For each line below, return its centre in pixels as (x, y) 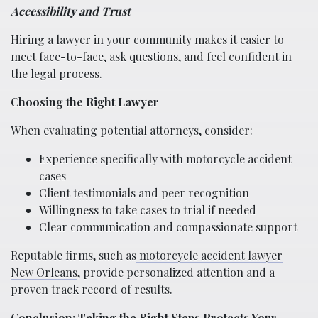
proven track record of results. (92, 289)
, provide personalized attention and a (176, 272)
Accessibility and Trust (71, 11)
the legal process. (56, 73)
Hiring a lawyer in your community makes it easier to (147, 39)
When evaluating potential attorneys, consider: (132, 130)
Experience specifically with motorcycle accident (165, 158)
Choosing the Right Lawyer (85, 102)
